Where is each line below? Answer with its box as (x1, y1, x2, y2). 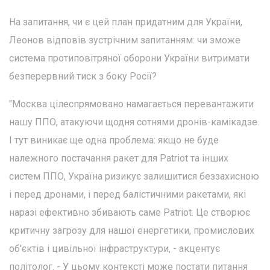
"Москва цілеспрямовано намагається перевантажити (9, 98, 254, 110)
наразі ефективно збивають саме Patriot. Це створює (9, 206, 250, 218)
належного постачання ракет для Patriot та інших (9, 152, 228, 164)
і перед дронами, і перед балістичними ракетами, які (9, 188, 246, 200)
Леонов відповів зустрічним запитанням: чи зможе (9, 34, 240, 46)
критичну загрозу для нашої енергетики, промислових (9, 224, 254, 236)
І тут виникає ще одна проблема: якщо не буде (9, 134, 219, 146)
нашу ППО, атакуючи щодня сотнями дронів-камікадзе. (9, 116, 259, 128)
